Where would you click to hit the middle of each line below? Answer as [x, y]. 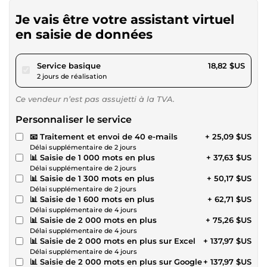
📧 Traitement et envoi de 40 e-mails [104, 136]
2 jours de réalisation [72, 76]
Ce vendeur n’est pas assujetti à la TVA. [95, 99]
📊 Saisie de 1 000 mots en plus [92, 157]
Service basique [69, 65]
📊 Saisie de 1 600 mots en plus [92, 199]
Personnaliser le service [74, 119]
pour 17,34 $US [129, 65]
